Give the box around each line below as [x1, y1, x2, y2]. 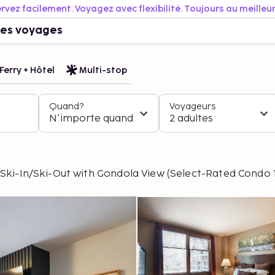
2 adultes [169, 113, 213, 125]
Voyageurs [169, 101, 215, 112]
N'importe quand [49, 113, 133, 125]
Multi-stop [79, 64, 127, 76]
